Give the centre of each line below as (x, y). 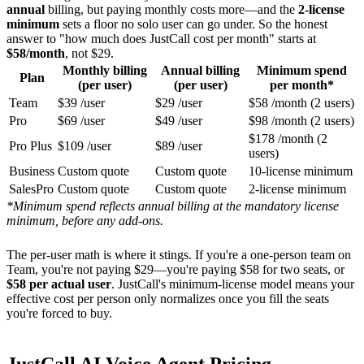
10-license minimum (301, 171)
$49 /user (179, 120)
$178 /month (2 (288, 138)
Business (32, 171)
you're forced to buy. (59, 313)
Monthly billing (105, 70)
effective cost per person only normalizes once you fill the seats (168, 298)
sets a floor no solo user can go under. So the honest (193, 24)
